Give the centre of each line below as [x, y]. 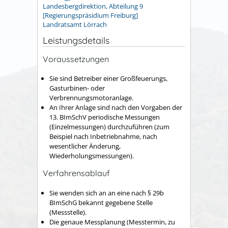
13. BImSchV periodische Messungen [105, 117]
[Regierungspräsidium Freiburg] [90, 16]
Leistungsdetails [76, 41]
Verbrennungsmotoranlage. [91, 98]
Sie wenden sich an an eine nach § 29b [107, 193]
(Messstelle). [68, 212]
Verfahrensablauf [76, 173]
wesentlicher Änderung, [85, 146]
